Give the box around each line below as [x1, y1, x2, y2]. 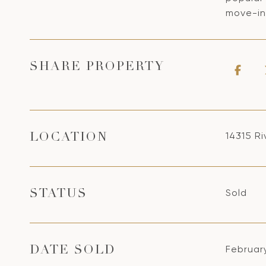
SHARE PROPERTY [30, 61, 164, 74]
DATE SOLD [30, 245, 116, 257]
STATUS [30, 188, 87, 201]
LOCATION [30, 132, 108, 144]
